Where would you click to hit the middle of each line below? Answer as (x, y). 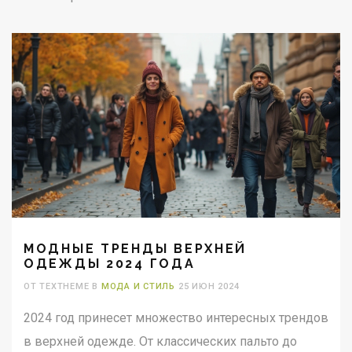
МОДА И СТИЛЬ (138, 287)
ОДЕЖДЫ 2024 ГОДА (110, 264)
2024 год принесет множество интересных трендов (176, 318)
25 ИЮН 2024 (207, 287)
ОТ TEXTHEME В (62, 287)
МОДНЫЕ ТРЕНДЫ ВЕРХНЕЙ (136, 249)
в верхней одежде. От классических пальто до (160, 342)
